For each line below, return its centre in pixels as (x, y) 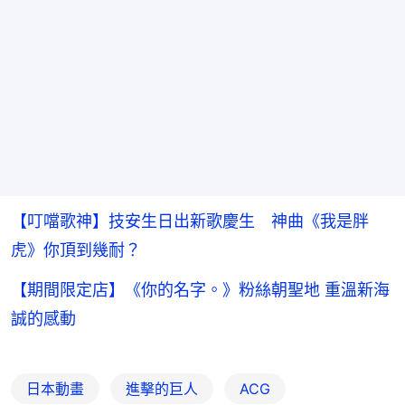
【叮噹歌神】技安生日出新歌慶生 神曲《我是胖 (190, 221)
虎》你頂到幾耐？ (76, 250)
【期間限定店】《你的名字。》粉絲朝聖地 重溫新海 (200, 290)
